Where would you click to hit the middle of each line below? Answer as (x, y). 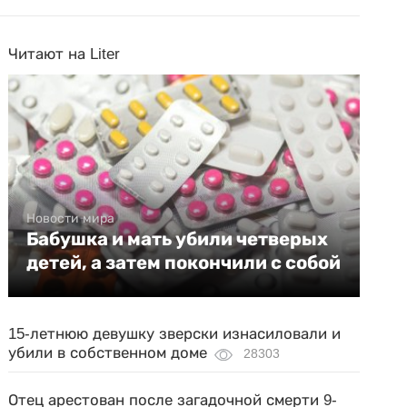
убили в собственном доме (108, 353)
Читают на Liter (65, 54)
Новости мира (71, 218)
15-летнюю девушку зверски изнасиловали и (175, 334)
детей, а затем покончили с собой (184, 263)
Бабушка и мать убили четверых (178, 239)
